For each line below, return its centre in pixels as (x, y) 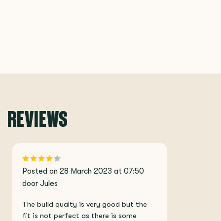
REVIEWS (38, 118)
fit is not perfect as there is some (79, 216)
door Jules (40, 184)
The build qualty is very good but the (85, 204)
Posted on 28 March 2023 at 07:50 (83, 171)
